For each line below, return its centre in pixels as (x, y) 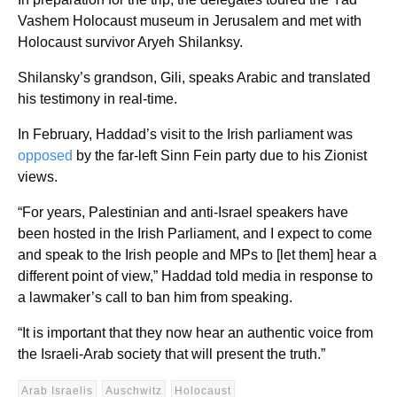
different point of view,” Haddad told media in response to (195, 276)
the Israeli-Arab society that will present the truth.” (171, 354)
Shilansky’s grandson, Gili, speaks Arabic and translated (194, 77)
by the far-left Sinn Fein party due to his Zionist (220, 155)
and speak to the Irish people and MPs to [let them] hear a (197, 254)
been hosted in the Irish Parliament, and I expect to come (195, 233)
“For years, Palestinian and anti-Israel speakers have (183, 212)
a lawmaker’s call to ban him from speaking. (155, 297)
